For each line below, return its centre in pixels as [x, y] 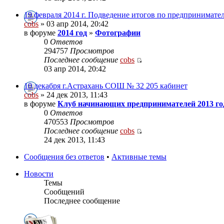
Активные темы [139, 157]
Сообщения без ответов [64, 157]
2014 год [72, 33]
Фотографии [118, 33]
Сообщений [64, 192]
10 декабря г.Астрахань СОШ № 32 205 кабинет [106, 86]
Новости [39, 174]
